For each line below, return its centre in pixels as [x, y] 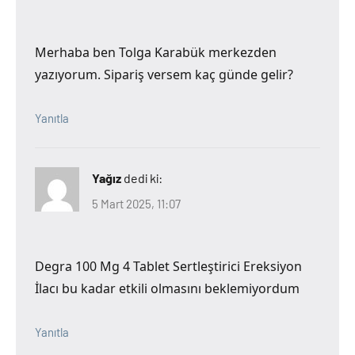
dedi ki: [143, 178]
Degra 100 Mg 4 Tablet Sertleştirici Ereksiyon [168, 266]
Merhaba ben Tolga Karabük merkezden [156, 53]
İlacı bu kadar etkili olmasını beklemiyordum [167, 288]
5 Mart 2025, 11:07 [136, 203]
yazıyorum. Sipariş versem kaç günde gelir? [164, 75]
